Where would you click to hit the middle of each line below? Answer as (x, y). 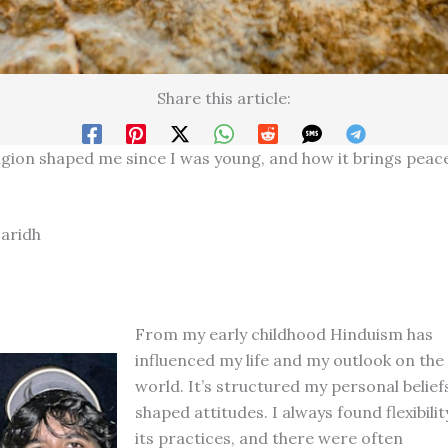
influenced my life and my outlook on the (289, 359)
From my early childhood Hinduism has (283, 333)
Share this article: (224, 98)
